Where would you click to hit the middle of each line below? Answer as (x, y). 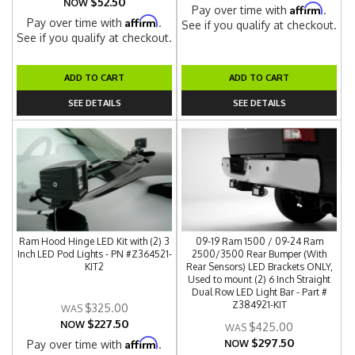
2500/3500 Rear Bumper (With (260, 254)
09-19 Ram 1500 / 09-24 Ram (259, 241)
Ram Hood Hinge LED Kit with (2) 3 (95, 241)
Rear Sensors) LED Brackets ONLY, (259, 267)
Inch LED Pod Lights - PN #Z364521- (94, 254)
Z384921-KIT (259, 305)
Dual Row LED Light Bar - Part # (259, 292)
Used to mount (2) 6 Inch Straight (260, 279)
